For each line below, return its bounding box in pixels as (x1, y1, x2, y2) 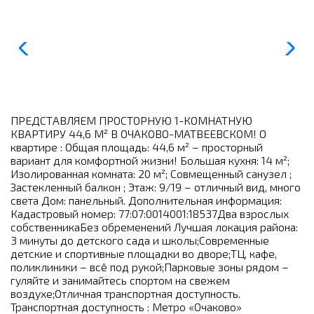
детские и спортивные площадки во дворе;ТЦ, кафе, (11, 246, 277, 260)
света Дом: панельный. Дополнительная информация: (11, 193, 282, 207)
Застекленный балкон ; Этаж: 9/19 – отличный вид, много (11, 179, 301, 193)
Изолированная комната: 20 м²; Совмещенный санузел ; (11, 166, 292, 180)
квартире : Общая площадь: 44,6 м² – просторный (11, 139, 263, 153)
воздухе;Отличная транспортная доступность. (11, 286, 240, 300)
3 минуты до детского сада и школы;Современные (11, 233, 269, 247)
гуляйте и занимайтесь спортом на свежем (11, 273, 230, 287)
